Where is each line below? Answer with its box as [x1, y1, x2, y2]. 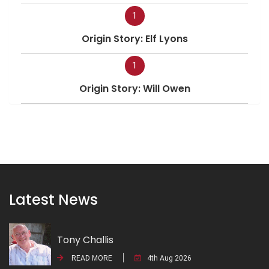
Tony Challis [57, 232, 113, 247]
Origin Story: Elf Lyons [81, 31, 188, 46]
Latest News [9, 189, 98, 210]
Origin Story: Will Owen [79, 81, 190, 95]
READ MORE [70, 253, 112, 262]
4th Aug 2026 [147, 253, 192, 262]
